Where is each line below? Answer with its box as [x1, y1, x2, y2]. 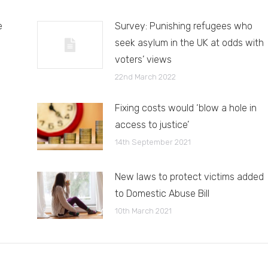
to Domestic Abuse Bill [114, 187, 209, 199]
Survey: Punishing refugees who [114, 20, 252, 32]
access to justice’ [114, 118, 189, 130]
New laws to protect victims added [114, 170, 264, 182]
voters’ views [114, 53, 172, 65]
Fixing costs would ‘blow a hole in [114, 102, 257, 114]
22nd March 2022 [114, 72, 176, 81]
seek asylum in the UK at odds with [114, 36, 264, 48]
